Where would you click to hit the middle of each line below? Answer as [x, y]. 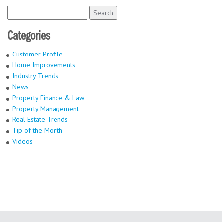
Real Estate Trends [40, 119]
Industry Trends [35, 76]
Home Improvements [44, 65]
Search [18, 11]
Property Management [46, 109]
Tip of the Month [37, 130]
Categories [28, 36]
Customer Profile [38, 54]
